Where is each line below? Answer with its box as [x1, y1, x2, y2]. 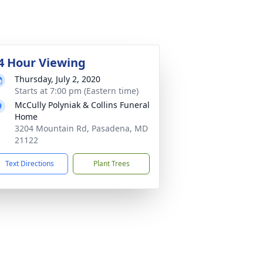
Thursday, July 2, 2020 [15, 73, 100, 85]
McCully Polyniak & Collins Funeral [15, 99, 150, 110]
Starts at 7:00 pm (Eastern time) [15, 85, 139, 96]
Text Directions [5, 159, 54, 168]
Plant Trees [93, 159, 130, 168]
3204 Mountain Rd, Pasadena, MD [15, 123, 148, 134]
